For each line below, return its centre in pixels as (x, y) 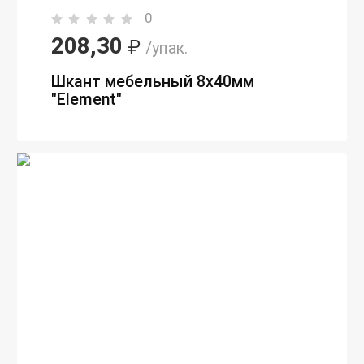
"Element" (87, 99)
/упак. (167, 49)
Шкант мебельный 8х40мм (153, 81)
